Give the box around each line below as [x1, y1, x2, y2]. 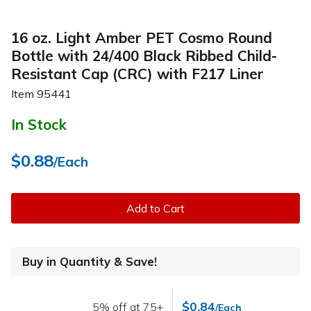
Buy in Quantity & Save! [22, 254, 157, 269]
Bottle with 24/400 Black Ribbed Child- [11, 46, 277, 65]
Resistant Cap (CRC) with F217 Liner [11, 64, 264, 83]
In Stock [11, 115, 67, 134]
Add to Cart [126, 201, 185, 216]
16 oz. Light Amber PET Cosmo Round [11, 28, 272, 47]
